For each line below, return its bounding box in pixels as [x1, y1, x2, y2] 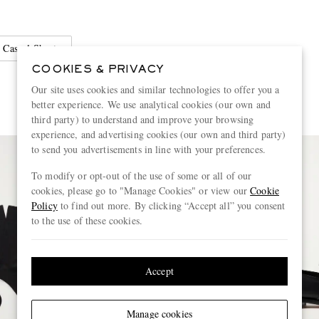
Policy [31, 199, 58, 212]
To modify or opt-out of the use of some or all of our [31, 169, 252, 182]
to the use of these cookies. [31, 214, 142, 227]
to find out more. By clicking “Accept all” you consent [57, 199, 286, 212]
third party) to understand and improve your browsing [31, 113, 254, 126]
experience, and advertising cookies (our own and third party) [31, 127, 286, 141]
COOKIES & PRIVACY [31, 65, 164, 75]
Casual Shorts [3, 41, 61, 56]
